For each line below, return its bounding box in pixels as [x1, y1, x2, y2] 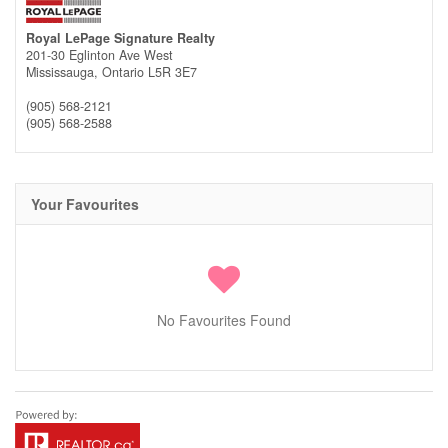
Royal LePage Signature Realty [26, 28, 215, 47]
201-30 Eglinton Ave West [26, 45, 173, 64]
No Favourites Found [157, 309, 291, 330]
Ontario [102, 62, 144, 81]
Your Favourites [31, 193, 139, 214]
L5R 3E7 [148, 62, 197, 81]
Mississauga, [26, 62, 102, 81]
